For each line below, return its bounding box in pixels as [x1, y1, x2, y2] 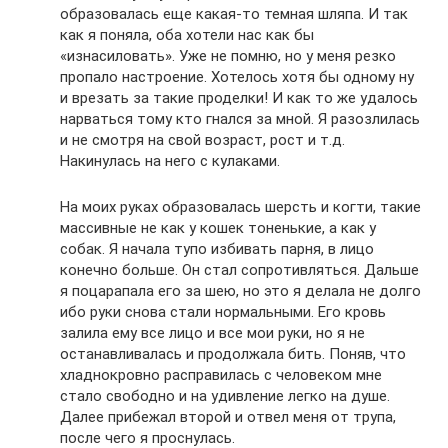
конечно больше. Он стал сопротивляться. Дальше [60, 261, 419, 279]
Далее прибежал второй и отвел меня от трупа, [60, 408, 396, 426]
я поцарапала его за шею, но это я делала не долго [60, 282, 421, 300]
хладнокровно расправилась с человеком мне [60, 366, 382, 384]
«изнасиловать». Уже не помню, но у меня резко [60, 47, 396, 65]
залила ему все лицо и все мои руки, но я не [60, 324, 365, 342]
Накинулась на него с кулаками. [60, 152, 280, 170]
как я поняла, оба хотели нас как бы [60, 26, 314, 44]
